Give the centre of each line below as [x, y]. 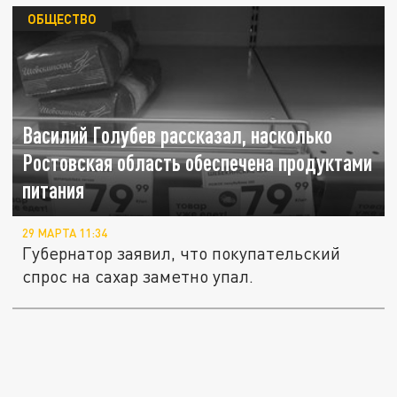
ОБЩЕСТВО [62, 18]
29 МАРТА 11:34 [65, 233]
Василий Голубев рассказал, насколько [178, 135]
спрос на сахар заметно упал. [138, 276]
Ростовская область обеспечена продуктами [198, 162]
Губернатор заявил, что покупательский [182, 253]
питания [54, 190]
